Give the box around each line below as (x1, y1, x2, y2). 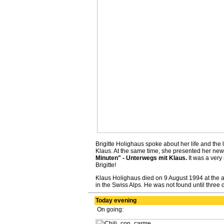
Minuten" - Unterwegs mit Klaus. (95, 154, 187, 161)
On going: (95, 206, 123, 213)
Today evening (95, 197, 136, 204)
